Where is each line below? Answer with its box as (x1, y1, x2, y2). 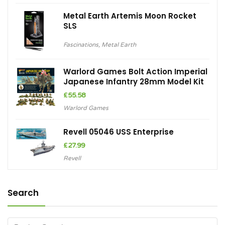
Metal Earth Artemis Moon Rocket (63, 11, 196, 22)
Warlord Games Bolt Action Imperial (63, 66, 207, 77)
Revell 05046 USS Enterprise (63, 127, 174, 138)
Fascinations (63, 41, 98, 49)
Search (8, 187, 39, 199)
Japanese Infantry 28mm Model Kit (63, 76, 204, 87)
